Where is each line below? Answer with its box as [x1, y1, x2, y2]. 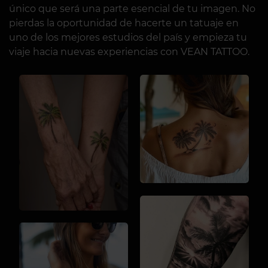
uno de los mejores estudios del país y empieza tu [9, 31, 247, 43]
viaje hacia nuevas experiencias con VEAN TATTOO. [9, 45, 249, 57]
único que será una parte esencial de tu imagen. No [9, 2, 255, 14]
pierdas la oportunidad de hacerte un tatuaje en [9, 17, 239, 29]
